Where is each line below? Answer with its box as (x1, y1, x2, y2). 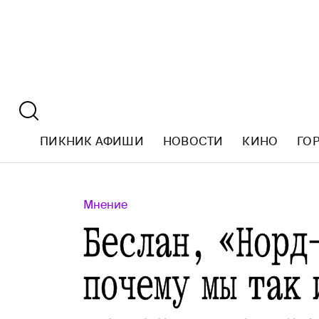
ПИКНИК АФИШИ (40, 134, 144, 149)
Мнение (83, 197, 127, 212)
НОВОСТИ (162, 134, 224, 149)
